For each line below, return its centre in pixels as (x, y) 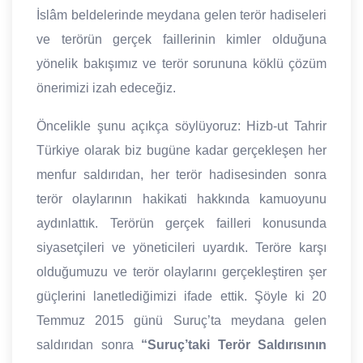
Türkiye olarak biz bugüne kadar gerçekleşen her (181, 151)
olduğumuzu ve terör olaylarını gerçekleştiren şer (181, 272)
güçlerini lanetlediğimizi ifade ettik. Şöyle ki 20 (181, 297)
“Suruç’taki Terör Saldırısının (230, 345)
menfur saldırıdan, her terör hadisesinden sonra (181, 175)
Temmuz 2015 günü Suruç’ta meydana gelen (181, 321)
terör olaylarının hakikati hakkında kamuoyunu (181, 199)
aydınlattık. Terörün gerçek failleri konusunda (181, 224)
